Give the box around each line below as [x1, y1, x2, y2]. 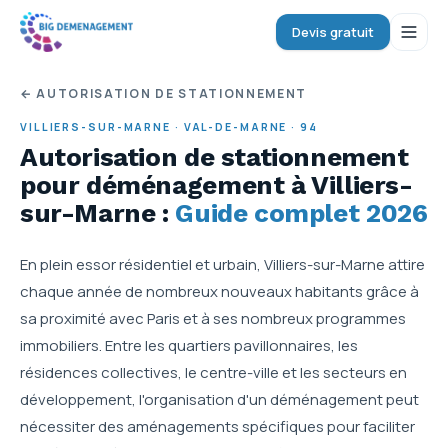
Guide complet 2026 [175, 198, 428, 228]
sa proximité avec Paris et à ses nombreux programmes [20, 308, 406, 329]
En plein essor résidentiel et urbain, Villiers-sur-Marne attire [20, 254, 425, 275]
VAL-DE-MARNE [183, 120, 288, 134]
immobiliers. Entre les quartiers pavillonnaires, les [20, 335, 358, 356]
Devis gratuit [292, 22, 374, 41]
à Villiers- [290, 170, 413, 200]
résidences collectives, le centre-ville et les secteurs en [20, 362, 407, 383]
